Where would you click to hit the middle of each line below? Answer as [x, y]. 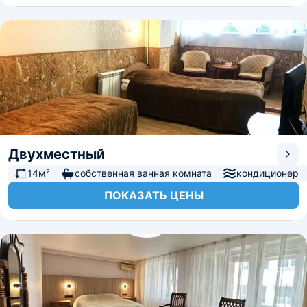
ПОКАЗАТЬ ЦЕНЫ [153, 195]
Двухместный [57, 154]
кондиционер [268, 173]
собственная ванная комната [143, 173]
